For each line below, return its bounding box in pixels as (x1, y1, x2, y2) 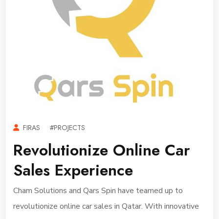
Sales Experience (13, 159, 133, 181)
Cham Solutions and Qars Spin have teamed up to (13, 185, 183, 196)
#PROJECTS (50, 123, 85, 132)
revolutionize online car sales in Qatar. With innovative (13, 201, 199, 212)
